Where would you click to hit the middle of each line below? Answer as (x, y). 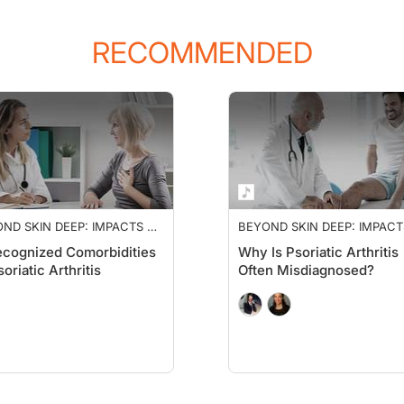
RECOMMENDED (202, 53)
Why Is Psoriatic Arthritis (318, 252)
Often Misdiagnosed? (306, 270)
